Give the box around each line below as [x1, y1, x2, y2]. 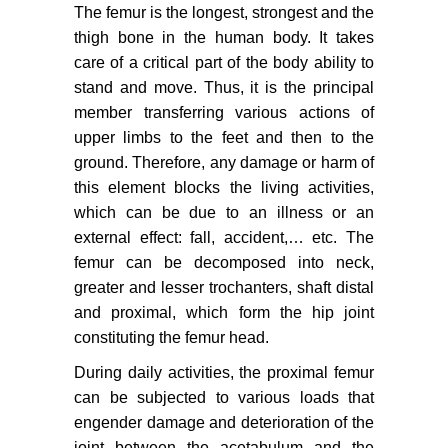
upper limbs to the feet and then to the [74, 129, 374, 147]
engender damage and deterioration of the [74, 414, 374, 432]
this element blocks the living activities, [74, 179, 374, 197]
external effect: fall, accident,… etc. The [74, 229, 374, 247]
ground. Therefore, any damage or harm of [74, 154, 374, 172]
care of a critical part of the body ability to [74, 54, 374, 72]
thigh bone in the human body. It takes [74, 29, 374, 47]
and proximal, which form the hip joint [74, 304, 374, 322]
